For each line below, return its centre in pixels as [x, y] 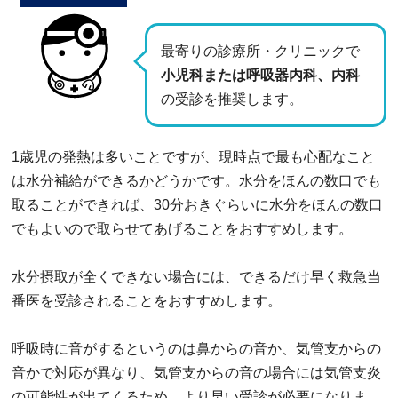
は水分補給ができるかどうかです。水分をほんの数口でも [196, 180]
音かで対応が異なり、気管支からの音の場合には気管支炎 [196, 372]
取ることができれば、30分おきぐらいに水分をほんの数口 [197, 204]
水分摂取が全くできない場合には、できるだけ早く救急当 [196, 276]
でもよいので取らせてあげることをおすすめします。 [182, 228]
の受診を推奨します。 [232, 99]
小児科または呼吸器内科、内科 [260, 75]
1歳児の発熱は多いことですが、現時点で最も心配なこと [193, 156]
